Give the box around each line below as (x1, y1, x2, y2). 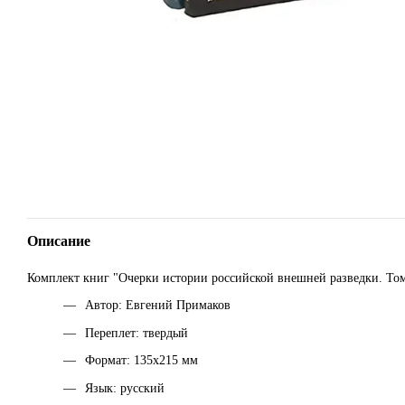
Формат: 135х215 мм (85, 353, 198, 368)
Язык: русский (85, 381, 165, 395)
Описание (27, 233, 90, 249)
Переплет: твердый (85, 325, 188, 340)
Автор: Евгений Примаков (85, 298, 231, 313)
